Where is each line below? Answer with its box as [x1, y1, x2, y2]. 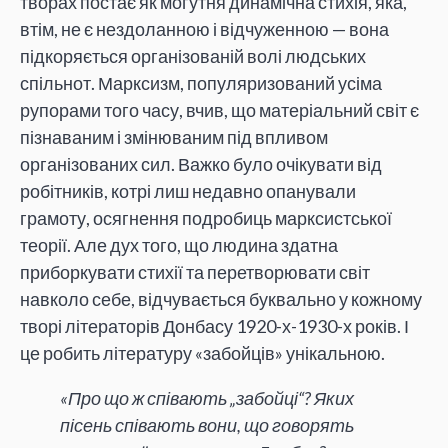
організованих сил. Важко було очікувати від [20, 153, 382, 176]
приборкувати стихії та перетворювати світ [20, 261, 370, 284]
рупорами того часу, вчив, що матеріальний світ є [20, 99, 419, 122]
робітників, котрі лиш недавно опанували [20, 180, 356, 203]
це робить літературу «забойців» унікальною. [20, 342, 385, 365]
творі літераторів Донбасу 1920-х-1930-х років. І [20, 315, 409, 338]
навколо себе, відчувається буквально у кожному [20, 288, 422, 311]
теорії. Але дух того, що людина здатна [20, 234, 338, 257]
